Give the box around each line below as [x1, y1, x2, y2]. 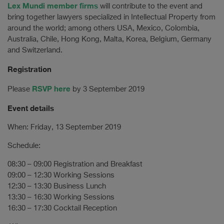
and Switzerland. [7, 46, 62, 54]
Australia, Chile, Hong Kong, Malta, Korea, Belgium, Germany [7, 35, 211, 43]
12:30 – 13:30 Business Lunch [7, 182, 106, 190]
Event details [7, 103, 54, 112]
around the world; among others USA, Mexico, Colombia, [7, 24, 199, 32]
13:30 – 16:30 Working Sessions [7, 193, 114, 201]
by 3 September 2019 [70, 85, 144, 93]
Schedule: [7, 142, 40, 149]
